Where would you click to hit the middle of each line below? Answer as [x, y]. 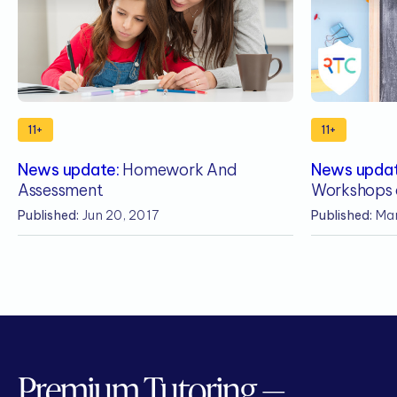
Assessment [61, 190]
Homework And [178, 170]
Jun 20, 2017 [119, 215]
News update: [69, 170]
